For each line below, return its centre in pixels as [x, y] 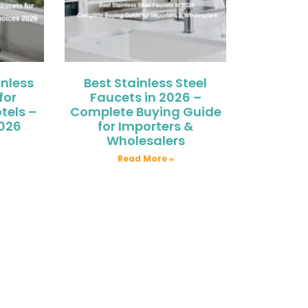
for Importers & [146, 126]
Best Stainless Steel [146, 82]
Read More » [145, 158]
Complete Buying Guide [145, 111]
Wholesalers [145, 140]
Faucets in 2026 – [145, 97]
